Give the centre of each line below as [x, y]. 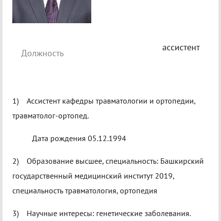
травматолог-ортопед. [51, 116]
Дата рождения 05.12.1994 [69, 138]
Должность [42, 53]
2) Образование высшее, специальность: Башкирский [108, 161]
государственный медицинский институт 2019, [93, 176]
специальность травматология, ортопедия [85, 191]
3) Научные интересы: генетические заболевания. [102, 213]
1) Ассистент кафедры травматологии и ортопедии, [104, 101]
